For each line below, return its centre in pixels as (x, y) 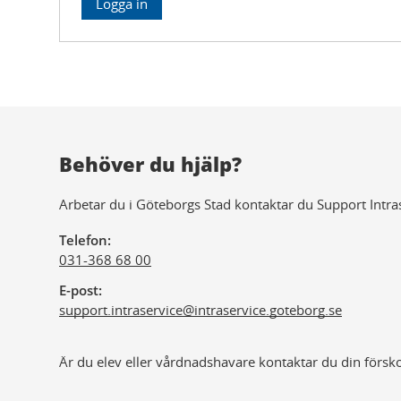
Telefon (83, 240)
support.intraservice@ (127, 310)
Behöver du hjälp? (150, 164)
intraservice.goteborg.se (268, 310)
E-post (79, 290)
